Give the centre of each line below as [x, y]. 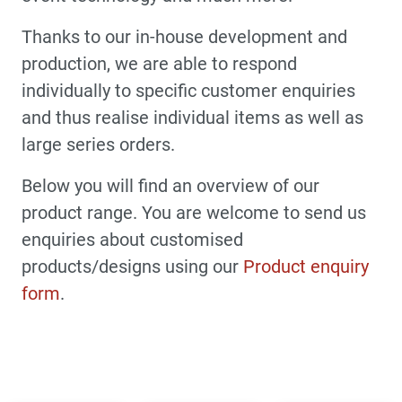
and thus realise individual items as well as [192, 117]
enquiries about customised [132, 239]
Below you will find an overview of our [170, 185]
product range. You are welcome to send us [194, 212]
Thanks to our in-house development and [184, 36]
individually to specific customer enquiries [188, 90]
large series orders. [98, 144]
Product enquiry [306, 266]
